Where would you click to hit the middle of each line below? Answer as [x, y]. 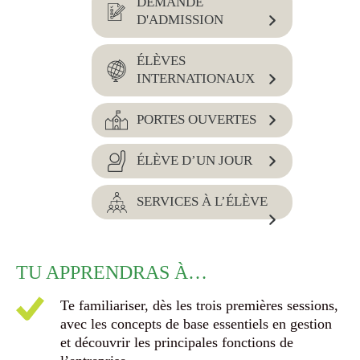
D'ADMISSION [180, 20]
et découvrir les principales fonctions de [177, 342]
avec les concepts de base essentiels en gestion [196, 324]
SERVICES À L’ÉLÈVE [202, 201]
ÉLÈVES [161, 61]
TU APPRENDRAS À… [112, 272]
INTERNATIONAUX [196, 78]
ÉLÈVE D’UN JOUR [194, 160]
